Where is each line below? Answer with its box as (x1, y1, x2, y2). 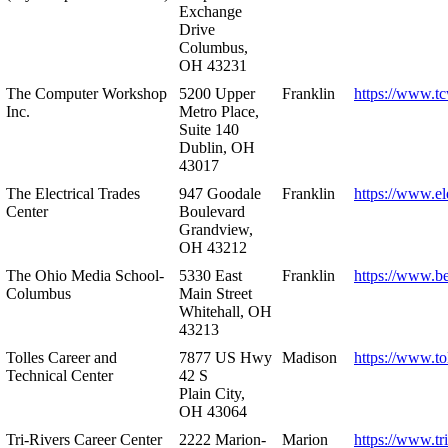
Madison (282, 348, 337, 366)
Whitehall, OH (179, 302, 272, 320)
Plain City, (179, 384, 245, 402)
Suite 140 (179, 120, 239, 138)
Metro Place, (179, 102, 259, 120)
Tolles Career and (6, 348, 117, 366)
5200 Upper (179, 84, 255, 102)
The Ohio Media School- (6, 266, 164, 284)
